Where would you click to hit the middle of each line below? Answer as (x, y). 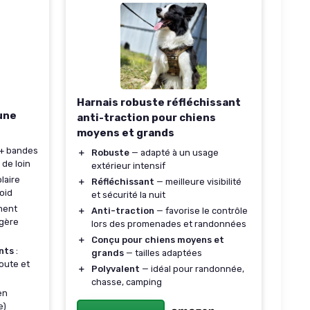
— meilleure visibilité (198, 182)
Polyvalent (116, 269)
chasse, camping (127, 282)
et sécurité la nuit (128, 195)
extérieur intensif (128, 166)
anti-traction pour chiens (146, 118)
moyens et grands (126, 133)
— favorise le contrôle (201, 211)
